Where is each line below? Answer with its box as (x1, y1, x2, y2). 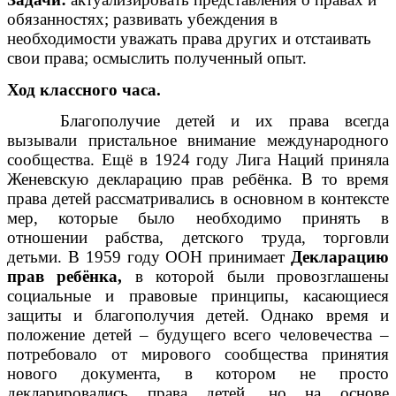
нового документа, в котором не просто (7, 364, 389, 384)
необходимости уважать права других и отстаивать (7, 29, 371, 49)
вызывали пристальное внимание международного (7, 131, 389, 150)
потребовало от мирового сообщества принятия (7, 345, 389, 364)
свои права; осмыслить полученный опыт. (7, 49, 307, 68)
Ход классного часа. (7, 80, 161, 99)
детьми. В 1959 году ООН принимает (7, 247, 291, 267)
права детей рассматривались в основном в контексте (7, 189, 389, 209)
